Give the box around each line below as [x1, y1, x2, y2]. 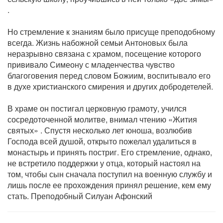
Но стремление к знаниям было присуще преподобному [7, 26, 215, 37]
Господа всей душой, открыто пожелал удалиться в [7, 135, 197, 147]
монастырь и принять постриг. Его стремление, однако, [7, 146, 212, 158]
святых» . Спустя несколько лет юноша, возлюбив [7, 124, 192, 136]
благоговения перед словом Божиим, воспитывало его [7, 70, 211, 81]
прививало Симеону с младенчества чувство [7, 59, 175, 70]
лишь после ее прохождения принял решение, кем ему [7, 179, 211, 191]
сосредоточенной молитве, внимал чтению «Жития [7, 113, 197, 125]
